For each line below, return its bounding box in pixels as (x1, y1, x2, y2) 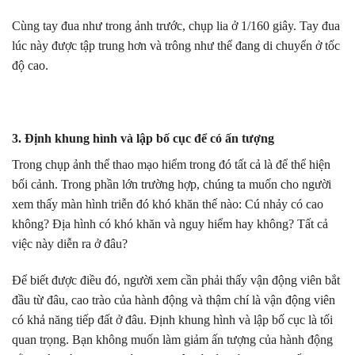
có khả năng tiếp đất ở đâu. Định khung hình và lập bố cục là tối (12, 312, 333, 326)
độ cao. (12, 59, 48, 73)
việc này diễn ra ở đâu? (12, 237, 128, 251)
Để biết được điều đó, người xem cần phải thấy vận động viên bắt (12, 273, 340, 287)
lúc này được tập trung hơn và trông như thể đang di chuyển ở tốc (12, 39, 340, 53)
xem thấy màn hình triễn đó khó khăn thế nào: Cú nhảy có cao (12, 197, 323, 212)
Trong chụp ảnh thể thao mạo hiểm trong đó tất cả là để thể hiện (12, 158, 330, 172)
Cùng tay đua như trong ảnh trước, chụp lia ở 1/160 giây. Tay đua (12, 19, 340, 33)
